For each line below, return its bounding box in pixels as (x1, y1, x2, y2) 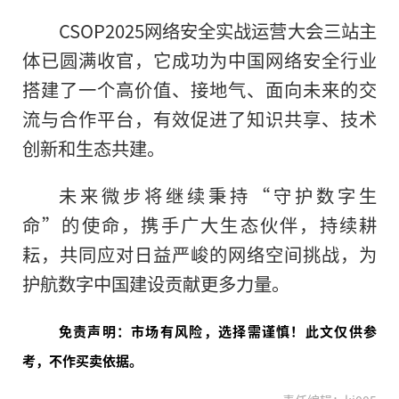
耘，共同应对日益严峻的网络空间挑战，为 (22, 240, 377, 268)
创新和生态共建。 (22, 134, 165, 162)
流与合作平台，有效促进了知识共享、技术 (22, 105, 377, 133)
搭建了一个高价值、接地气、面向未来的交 (22, 76, 377, 103)
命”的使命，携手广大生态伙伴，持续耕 (22, 211, 377, 239)
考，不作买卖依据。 (22, 351, 142, 370)
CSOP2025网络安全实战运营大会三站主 (58, 17, 377, 45)
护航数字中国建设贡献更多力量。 (22, 270, 289, 297)
